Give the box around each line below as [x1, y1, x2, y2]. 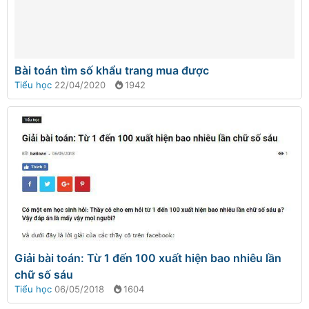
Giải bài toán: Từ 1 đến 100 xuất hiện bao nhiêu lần [14, 250, 281, 265]
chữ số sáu [14, 267, 73, 281]
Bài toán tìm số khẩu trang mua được [14, 63, 209, 77]
